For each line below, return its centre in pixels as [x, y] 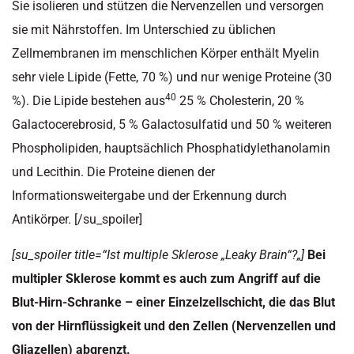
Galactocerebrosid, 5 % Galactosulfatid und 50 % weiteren [172, 125]
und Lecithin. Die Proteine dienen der [113, 172]
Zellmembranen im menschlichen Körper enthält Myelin [166, 54]
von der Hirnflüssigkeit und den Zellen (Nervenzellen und [174, 326]
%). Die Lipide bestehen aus [88, 101]
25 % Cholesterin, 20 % [240, 101]
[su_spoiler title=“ [59, 254]
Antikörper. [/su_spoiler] [77, 220]
